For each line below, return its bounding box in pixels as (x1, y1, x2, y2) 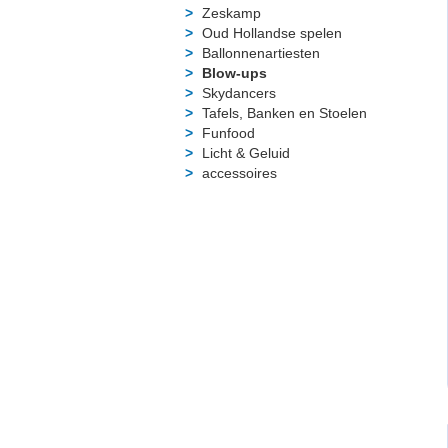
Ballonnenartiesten (202, 44, 320, 61)
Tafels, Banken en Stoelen (202, 104, 367, 121)
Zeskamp (202, 4, 261, 21)
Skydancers (202, 84, 276, 101)
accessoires (202, 164, 277, 181)
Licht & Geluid (202, 144, 290, 161)
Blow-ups (202, 64, 267, 81)
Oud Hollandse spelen (202, 24, 342, 41)
